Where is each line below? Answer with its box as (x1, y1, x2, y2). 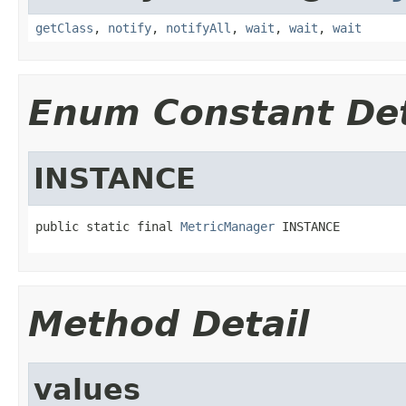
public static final (35, 218, 180, 234)
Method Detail (28, 303, 309, 344)
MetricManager (180, 218, 275, 234)
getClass (35, 20, 93, 35)
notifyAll (166, 20, 231, 35)
